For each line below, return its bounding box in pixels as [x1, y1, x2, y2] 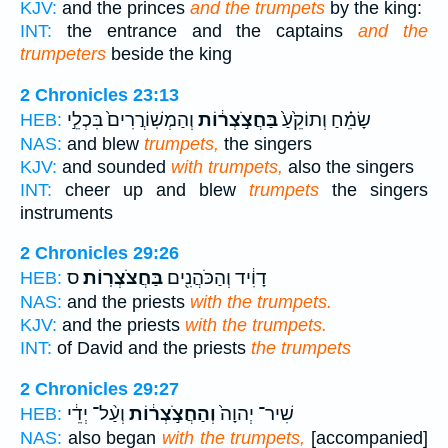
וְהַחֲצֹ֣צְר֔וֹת [125, 402, 216, 425]
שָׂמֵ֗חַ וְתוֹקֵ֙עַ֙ [278, 108, 371, 131]
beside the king [106, 44, 232, 65]
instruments [20, 202, 113, 223]
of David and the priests [52, 338, 251, 359]
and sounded [57, 156, 171, 177]
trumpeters [20, 44, 106, 65]
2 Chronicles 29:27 [20, 378, 179, 399]
